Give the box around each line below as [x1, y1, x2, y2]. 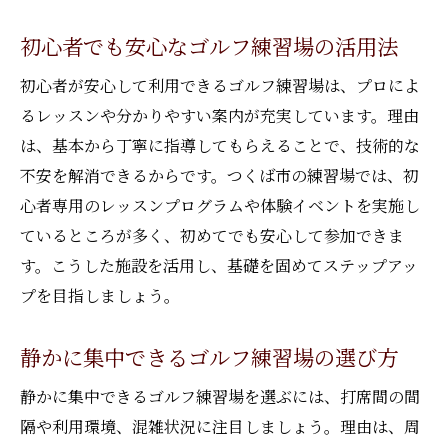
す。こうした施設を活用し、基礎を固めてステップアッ [20, 254, 418, 277]
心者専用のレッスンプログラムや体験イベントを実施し [20, 194, 420, 217]
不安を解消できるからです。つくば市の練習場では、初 [20, 164, 419, 187]
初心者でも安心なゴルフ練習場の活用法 [20, 30, 398, 61]
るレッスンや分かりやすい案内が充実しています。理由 [20, 104, 419, 127]
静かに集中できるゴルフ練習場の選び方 [20, 341, 398, 372]
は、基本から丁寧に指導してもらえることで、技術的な [20, 134, 420, 157]
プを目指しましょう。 [20, 284, 180, 307]
